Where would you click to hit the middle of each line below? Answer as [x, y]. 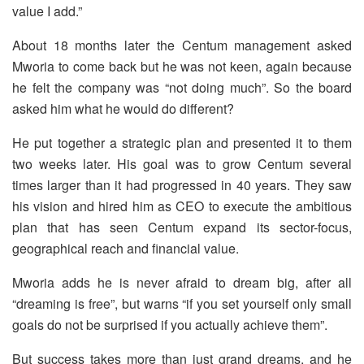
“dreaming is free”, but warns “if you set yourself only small [182, 303]
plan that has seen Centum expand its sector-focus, [182, 227]
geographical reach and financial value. [126, 248]
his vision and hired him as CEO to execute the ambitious [182, 206]
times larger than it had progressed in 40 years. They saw [182, 184]
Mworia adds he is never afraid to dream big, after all [182, 282]
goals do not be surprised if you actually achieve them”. [170, 324]
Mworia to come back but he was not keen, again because [182, 66]
